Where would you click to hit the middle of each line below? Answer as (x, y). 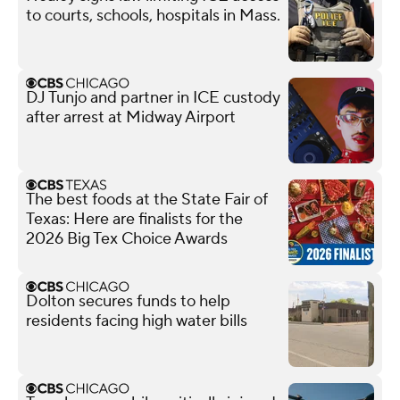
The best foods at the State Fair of (147, 199)
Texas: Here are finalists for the (134, 219)
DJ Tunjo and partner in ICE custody (153, 97)
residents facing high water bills (137, 321)
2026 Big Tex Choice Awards (127, 238)
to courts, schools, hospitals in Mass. (153, 15)
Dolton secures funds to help (128, 301)
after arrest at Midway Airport (131, 117)
